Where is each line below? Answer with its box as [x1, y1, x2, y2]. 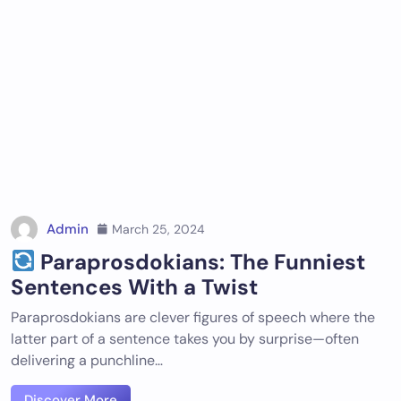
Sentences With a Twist [11, 273, 258, 301]
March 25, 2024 [112, 220, 205, 237]
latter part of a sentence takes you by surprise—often [11, 329, 359, 348]
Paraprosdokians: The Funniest [35, 248, 366, 276]
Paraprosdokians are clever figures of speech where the [11, 308, 375, 327]
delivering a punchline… [11, 351, 163, 370]
